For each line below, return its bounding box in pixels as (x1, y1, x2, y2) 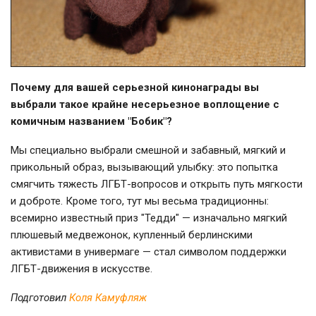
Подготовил (11, 291, 69, 305)
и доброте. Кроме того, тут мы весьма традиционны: (11, 195, 269, 208)
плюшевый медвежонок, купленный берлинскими (11, 229, 253, 242)
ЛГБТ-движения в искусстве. (11, 262, 152, 276)
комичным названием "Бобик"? (11, 115, 172, 128)
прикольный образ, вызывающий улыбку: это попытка (11, 161, 278, 174)
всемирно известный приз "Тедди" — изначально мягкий (11, 212, 287, 225)
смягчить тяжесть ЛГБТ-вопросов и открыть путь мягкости (11, 178, 303, 191)
